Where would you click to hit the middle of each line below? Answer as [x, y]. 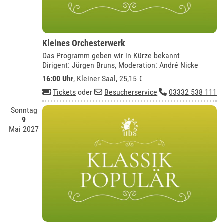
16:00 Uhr [58, 78]
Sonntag [24, 110]
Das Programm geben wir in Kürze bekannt [111, 55]
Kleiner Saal [97, 78]
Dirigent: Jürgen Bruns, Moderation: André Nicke [121, 65]
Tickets [65, 92]
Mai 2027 [24, 129]
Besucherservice [131, 92]
